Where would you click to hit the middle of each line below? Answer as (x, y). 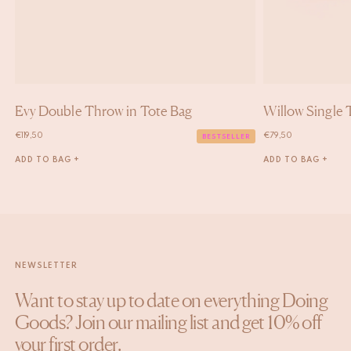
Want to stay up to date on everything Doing (171, 300)
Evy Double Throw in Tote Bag (103, 110)
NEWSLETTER (46, 265)
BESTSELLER (226, 136)
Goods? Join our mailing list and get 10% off (168, 322)
